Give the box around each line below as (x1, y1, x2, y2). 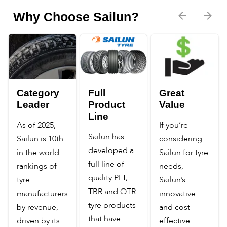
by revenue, (17, 201, 59, 213)
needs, (159, 160, 184, 172)
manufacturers (17, 187, 68, 199)
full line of (88, 158, 124, 170)
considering (159, 133, 203, 144)
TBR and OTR (88, 185, 136, 197)
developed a (88, 144, 134, 156)
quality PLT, (88, 172, 128, 183)
